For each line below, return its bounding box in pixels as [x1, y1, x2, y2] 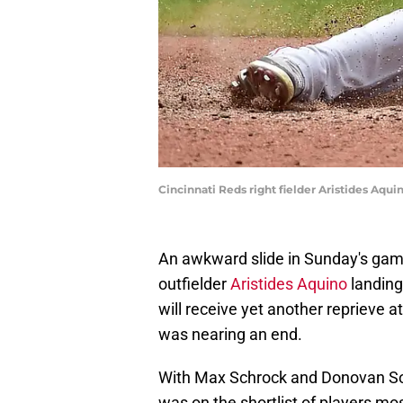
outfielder [158, 274, 230, 294]
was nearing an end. [158, 325, 302, 345]
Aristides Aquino [230, 274, 347, 294]
